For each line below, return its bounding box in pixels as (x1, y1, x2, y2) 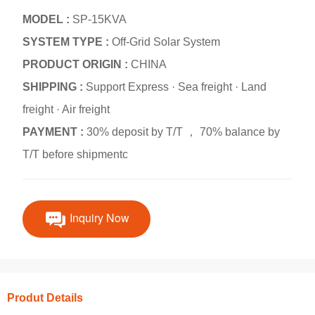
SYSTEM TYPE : (22, 36, 112, 49)
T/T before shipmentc (22, 148, 129, 161)
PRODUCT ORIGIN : (22, 58, 131, 71)
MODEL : (22, 13, 73, 26)
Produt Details (7, 292, 83, 304)
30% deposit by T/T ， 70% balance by (86, 126, 281, 139)
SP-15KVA (72, 13, 127, 26)
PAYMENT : (22, 126, 87, 139)
